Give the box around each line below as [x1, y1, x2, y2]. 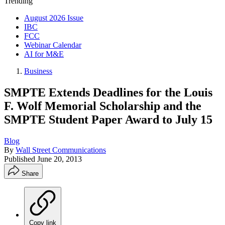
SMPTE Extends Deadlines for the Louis [4, 85, 212, 99]
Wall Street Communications [16, 145, 106, 154]
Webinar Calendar [24, 41, 81, 49]
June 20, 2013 [37, 154, 82, 163]
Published [4, 154, 37, 163]
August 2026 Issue [24, 14, 83, 22]
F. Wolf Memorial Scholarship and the [4, 99, 201, 113]
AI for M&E [24, 50, 64, 58]
